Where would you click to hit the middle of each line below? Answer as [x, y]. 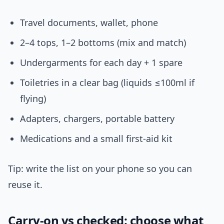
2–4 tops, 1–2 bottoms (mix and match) [103, 43]
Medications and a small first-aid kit [96, 139]
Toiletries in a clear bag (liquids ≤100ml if [107, 83]
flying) [33, 99]
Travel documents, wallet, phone [89, 23]
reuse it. [25, 185]
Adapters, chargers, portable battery [97, 119]
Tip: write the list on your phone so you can [100, 169]
